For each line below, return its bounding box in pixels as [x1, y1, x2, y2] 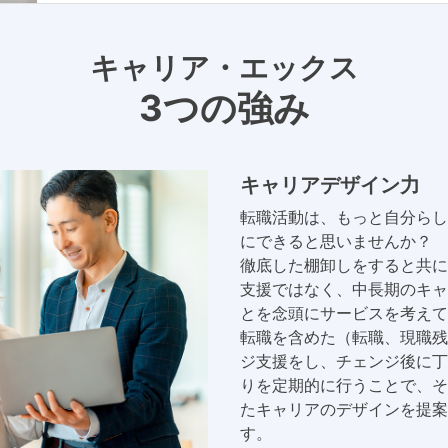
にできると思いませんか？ [239, 231, 432, 252]
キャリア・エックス [89, 49, 359, 85]
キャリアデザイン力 [239, 173, 420, 198]
